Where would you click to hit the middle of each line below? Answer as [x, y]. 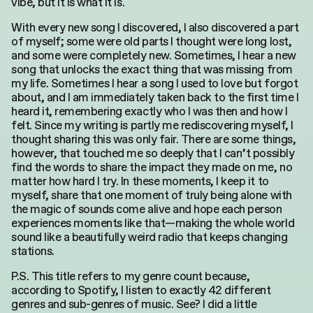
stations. [33, 251]
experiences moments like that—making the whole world [153, 223]
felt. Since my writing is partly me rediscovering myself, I [152, 125]
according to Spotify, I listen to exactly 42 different [141, 290]
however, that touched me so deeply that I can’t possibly [153, 153]
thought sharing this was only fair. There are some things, [154, 139]
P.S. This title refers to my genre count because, [131, 276]
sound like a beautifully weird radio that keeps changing [150, 237]
